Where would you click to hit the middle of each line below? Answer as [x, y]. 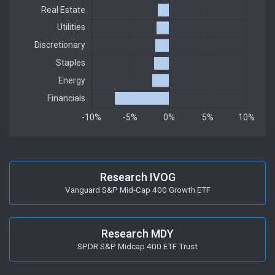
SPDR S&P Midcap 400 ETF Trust [137, 246]
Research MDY [137, 233]
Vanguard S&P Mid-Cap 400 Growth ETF [137, 189]
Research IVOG [137, 177]
